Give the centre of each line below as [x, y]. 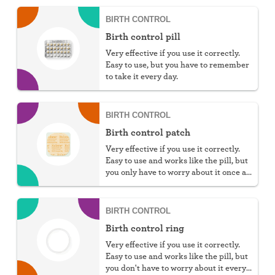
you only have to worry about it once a [176, 172]
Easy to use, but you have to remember [177, 64]
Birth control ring [145, 228]
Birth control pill [143, 36]
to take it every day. [142, 76]
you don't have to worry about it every [176, 267]
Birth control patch [148, 132]
